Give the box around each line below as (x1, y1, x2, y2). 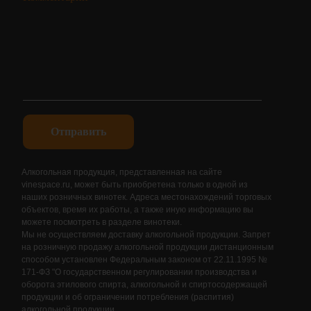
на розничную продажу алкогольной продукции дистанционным (22, 242, 274, 252)
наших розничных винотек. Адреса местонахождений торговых (22, 192, 271, 202)
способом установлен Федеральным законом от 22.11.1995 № (22, 255, 267, 264)
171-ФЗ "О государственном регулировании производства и (22, 267, 257, 277)
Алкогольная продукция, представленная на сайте (22, 167, 222, 177)
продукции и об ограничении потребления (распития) (22, 292, 234, 302)
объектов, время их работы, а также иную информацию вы (22, 205, 253, 215)
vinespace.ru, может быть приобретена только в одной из (22, 180, 248, 190)
